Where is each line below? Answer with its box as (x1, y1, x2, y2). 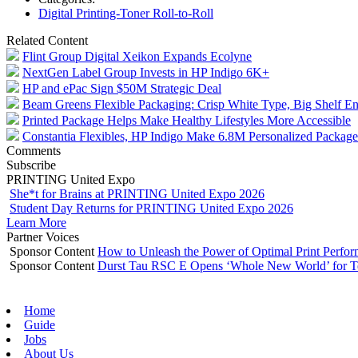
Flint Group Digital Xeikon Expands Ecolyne (22, 49, 252, 63)
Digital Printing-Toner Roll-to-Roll (38, 6, 213, 20)
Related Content (6, 33, 88, 47)
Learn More (6, 215, 66, 229)
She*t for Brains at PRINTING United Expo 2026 (10, 186, 265, 201)
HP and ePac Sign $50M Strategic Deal (22, 81, 221, 95)
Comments (6, 143, 61, 157)
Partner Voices (6, 229, 79, 244)
